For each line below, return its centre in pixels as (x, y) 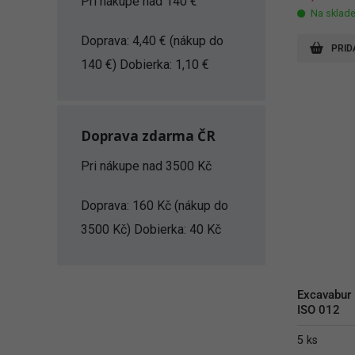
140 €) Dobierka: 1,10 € (145, 65)
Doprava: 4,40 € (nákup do (152, 41)
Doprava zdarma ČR (148, 136)
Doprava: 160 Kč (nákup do (155, 206)
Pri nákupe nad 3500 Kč (146, 166)
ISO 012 (318, 310)
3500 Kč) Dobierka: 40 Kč (151, 229)
